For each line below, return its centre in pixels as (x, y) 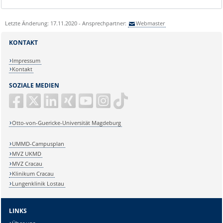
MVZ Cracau (27, 163)
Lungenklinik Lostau (38, 183)
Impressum (26, 61)
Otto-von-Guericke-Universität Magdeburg (67, 123)
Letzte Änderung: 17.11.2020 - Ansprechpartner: (66, 23)
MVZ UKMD (27, 153)
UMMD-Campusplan (38, 143)
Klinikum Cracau (33, 173)
